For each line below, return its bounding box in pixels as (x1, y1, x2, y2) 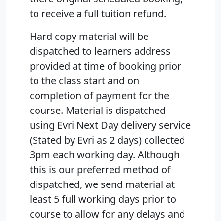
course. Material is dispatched (30, 104, 166, 117)
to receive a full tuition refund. (30, 7, 166, 21)
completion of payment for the (30, 89, 169, 103)
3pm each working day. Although (30, 148, 180, 162)
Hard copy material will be (30, 30, 148, 43)
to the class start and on (30, 74, 139, 88)
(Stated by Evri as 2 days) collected (30, 133, 185, 147)
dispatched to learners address (30, 44, 171, 58)
